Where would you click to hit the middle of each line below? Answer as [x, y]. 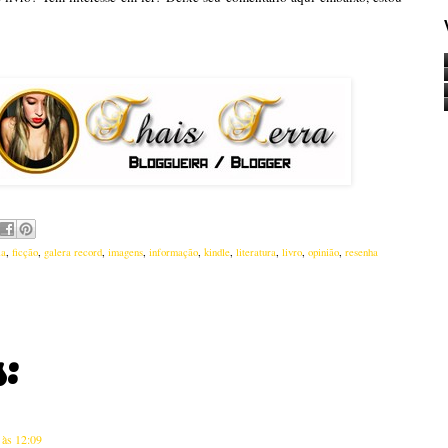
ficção [25, 252]
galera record [73, 252]
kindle [217, 252]
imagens [125, 252]
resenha [361, 252]
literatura [256, 252]
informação [173, 252]
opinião [323, 252]
